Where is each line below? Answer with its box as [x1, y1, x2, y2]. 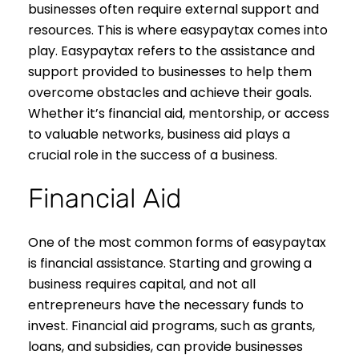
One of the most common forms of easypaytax [28, 233, 326, 252]
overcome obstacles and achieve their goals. [28, 83, 312, 103]
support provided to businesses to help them [28, 63, 312, 82]
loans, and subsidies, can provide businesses [28, 337, 303, 357]
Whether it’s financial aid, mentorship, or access [28, 104, 329, 123]
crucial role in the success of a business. [28, 146, 277, 165]
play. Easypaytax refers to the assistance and [28, 42, 315, 61]
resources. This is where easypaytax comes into [28, 21, 328, 40]
